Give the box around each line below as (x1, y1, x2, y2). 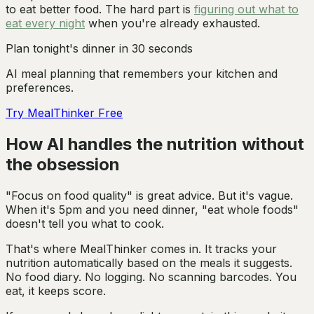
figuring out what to (194, 2, 299, 17)
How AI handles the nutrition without (6, 134, 304, 155)
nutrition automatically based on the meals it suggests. (6, 255, 292, 270)
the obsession (6, 154, 120, 175)
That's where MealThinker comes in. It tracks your (6, 241, 277, 256)
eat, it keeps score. (6, 283, 106, 298)
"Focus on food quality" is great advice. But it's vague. (6, 188, 293, 203)
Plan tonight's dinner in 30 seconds (6, 41, 193, 56)
